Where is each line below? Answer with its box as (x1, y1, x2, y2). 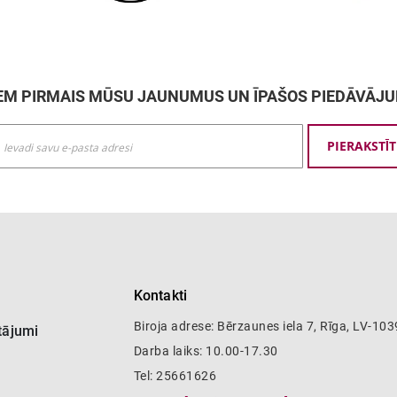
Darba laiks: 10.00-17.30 (133, 344, 278, 359)
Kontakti (133, 287, 187, 305)
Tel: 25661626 (133, 369, 217, 384)
